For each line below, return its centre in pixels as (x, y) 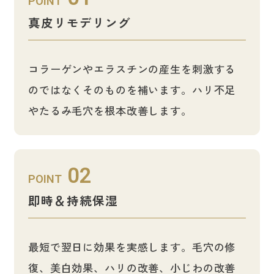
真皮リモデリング (79, 22)
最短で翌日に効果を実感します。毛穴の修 (132, 246)
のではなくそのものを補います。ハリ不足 (132, 89)
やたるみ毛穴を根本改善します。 (110, 110)
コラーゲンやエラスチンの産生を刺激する (132, 68)
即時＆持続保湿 (73, 200)
